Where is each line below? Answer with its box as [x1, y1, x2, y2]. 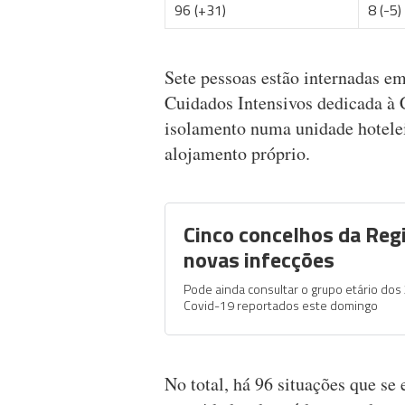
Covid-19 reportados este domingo [184, 296, 378, 316]
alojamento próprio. [165, 141, 310, 166]
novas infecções [184, 243, 334, 277]
